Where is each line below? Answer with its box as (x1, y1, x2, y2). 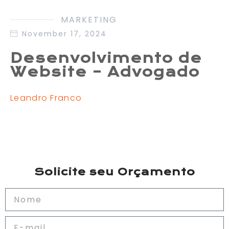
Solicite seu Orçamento (34, 166, 195, 178)
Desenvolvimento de (10, 50, 202, 66)
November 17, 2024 (21, 28, 107, 39)
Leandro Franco (10, 91, 82, 104)
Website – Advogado (10, 63, 200, 80)
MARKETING (61, 13, 117, 26)
